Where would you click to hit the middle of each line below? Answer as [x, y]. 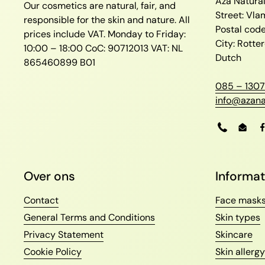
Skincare [234, 235]
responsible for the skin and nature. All [107, 20]
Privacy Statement [64, 235]
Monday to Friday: [147, 34]
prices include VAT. [66, 34]
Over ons [49, 177]
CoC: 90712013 [118, 49]
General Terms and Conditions [89, 218]
